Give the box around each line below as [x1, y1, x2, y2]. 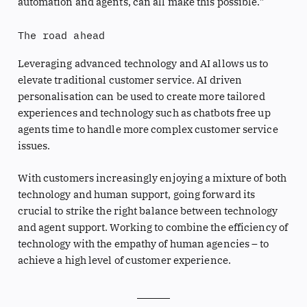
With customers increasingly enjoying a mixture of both [17, 171, 286, 184]
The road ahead [17, 28, 105, 42]
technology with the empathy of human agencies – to [17, 236, 269, 250]
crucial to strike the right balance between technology [17, 204, 278, 217]
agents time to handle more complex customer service [17, 122, 278, 136]
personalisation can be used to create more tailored [17, 89, 265, 103]
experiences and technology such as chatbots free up [17, 106, 271, 119]
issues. [17, 138, 51, 152]
